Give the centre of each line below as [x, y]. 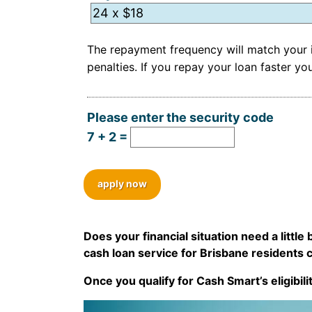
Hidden [112, 43]
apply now [122, 183]
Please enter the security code [180, 117]
